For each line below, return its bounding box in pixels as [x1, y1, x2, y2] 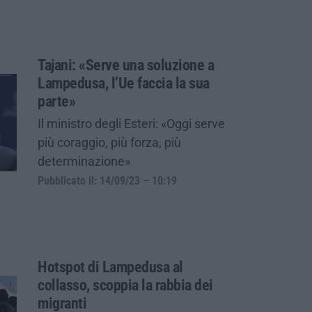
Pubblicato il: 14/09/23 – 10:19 [38, 174, 177, 187]
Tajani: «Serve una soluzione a [38, 56, 214, 74]
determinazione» [38, 153, 130, 169]
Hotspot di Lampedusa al [38, 258, 183, 276]
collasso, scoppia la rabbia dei [38, 276, 213, 294]
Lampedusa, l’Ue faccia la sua [38, 74, 210, 92]
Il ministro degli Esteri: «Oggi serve [38, 116, 225, 131]
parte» [38, 92, 75, 110]
